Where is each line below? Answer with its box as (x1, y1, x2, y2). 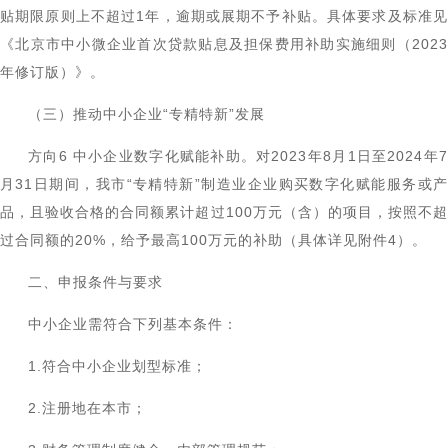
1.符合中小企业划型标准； (28, 358, 207, 374)
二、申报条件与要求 (28, 274, 163, 290)
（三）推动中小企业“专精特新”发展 (28, 106, 265, 122)
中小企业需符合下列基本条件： (28, 316, 238, 332)
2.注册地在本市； (28, 400, 147, 416)
